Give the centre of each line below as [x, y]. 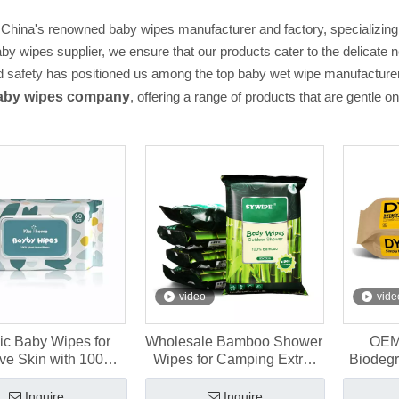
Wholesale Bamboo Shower [234, 342]
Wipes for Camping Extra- [234, 359]
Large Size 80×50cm [234, 377]
